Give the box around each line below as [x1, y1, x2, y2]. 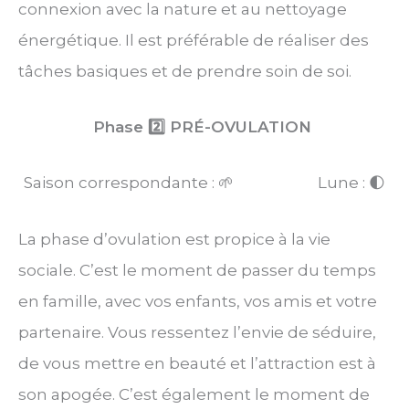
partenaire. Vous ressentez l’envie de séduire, [18, 322, 376, 341]
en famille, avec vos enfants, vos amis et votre [18, 291, 377, 310]
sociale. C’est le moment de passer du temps [18, 260, 376, 279]
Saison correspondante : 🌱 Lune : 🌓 [24, 173, 385, 193]
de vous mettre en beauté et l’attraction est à [18, 353, 376, 372]
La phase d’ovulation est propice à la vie [18, 229, 330, 248]
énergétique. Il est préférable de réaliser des [18, 31, 369, 50]
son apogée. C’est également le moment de [18, 384, 370, 404]
